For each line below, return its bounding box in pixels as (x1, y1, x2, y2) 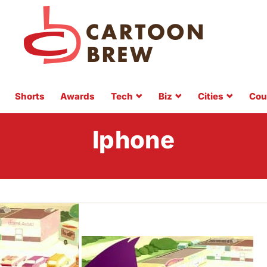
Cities (197, 91, 223, 102)
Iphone (92, 125, 175, 154)
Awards (60, 91, 95, 102)
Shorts (14, 91, 45, 102)
